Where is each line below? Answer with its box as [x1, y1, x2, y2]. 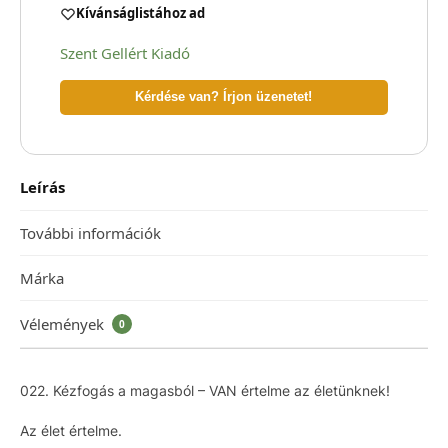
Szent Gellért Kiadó [59, 42, 190, 63]
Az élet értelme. [19, 422, 122, 440]
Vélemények [19, 313, 108, 334]
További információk [19, 222, 161, 243]
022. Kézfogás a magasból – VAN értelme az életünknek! [19, 381, 390, 399]
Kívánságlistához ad [75, 4, 205, 23]
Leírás [19, 177, 65, 198]
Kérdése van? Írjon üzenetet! [135, 89, 313, 104]
